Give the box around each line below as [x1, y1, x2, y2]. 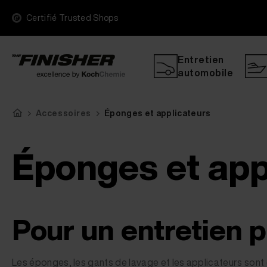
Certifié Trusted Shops [26, 11, 119, 24]
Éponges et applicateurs [104, 107, 211, 119]
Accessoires [35, 107, 91, 119]
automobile [178, 66, 234, 80]
